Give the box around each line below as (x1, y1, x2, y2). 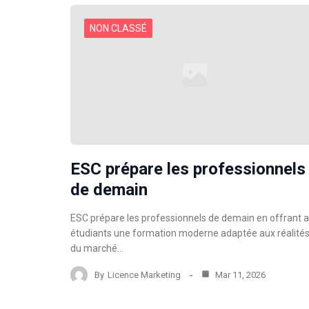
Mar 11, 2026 (213, 269, 266, 280)
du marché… (70, 243, 123, 255)
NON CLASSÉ (90, 22, 147, 34)
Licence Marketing (108, 269, 181, 280)
